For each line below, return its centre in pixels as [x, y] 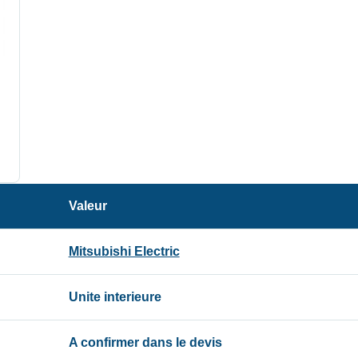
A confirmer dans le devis [145, 343]
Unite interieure [115, 297]
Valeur [88, 206]
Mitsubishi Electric [124, 252]
